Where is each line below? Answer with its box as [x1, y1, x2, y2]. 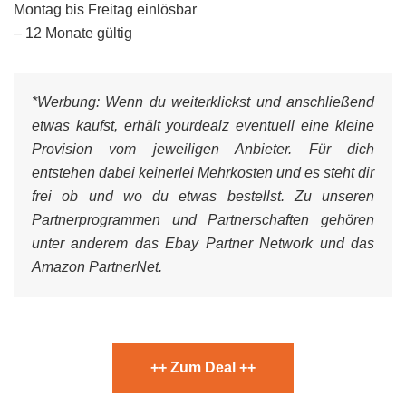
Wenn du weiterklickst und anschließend [100, 94, 374, 110]
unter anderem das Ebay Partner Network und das [32, 236, 374, 251]
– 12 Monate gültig [14, 25, 132, 41]
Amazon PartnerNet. [32, 259, 162, 275]
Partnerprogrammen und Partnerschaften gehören [32, 212, 374, 227]
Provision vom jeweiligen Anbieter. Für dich [32, 141, 374, 157]
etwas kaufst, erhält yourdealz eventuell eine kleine [32, 118, 374, 133]
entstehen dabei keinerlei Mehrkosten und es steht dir [32, 165, 374, 180]
